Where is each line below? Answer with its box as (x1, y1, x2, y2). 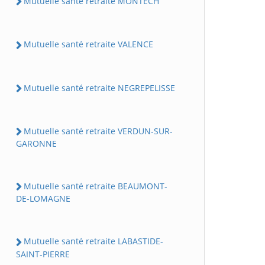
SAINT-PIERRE (16, 248, 70, 260)
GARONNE (16, 138, 57, 149)
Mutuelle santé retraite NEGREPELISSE (24, 82, 175, 93)
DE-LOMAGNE (16, 193, 70, 205)
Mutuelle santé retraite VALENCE (24, 38, 153, 50)
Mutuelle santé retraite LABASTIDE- (24, 235, 163, 247)
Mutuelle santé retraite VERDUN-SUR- (24, 125, 173, 137)
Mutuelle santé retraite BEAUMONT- (24, 180, 167, 192)
